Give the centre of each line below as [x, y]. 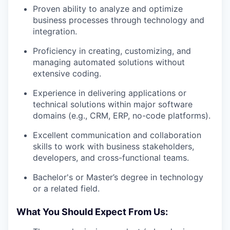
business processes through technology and [119, 20]
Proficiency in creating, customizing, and [112, 51]
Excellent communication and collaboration [117, 135]
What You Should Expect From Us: [92, 212]
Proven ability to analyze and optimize [108, 9]
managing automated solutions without [109, 62]
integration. [55, 31]
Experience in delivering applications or [110, 93]
